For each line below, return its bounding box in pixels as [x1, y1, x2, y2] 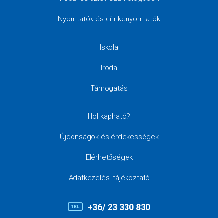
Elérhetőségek [85, 153, 133, 162]
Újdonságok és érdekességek [59, 132, 159, 141]
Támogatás [91, 84, 127, 92]
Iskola [100, 43, 118, 52]
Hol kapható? [88, 112, 130, 121]
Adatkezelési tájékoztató [68, 173, 150, 182]
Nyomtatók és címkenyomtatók [58, 15, 160, 23]
